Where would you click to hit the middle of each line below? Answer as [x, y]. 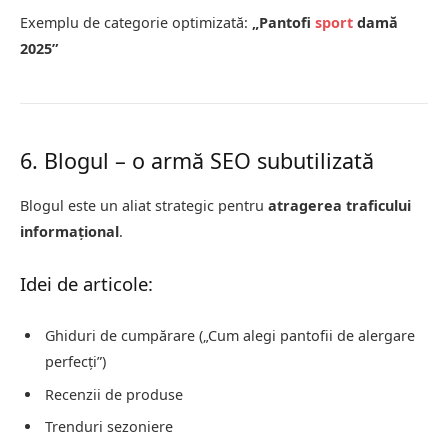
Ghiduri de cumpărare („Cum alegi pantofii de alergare [230, 336]
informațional [69, 232]
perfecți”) [75, 362]
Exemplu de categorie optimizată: [136, 23]
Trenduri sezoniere [109, 426]
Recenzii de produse [114, 394]
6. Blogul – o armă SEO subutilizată [197, 161]
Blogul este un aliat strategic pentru [144, 206]
